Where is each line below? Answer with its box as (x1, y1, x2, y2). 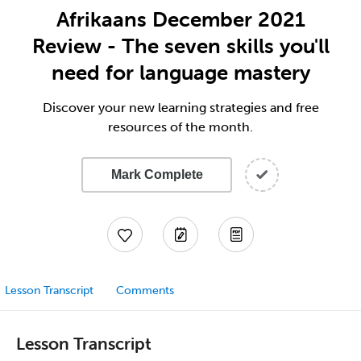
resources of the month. (108, 119, 253, 135)
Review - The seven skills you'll (31, 33, 330, 59)
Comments (116, 284, 174, 297)
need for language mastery (51, 60, 310, 85)
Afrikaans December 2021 (56, 6, 305, 32)
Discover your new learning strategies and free (42, 100, 319, 115)
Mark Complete (110, 168, 203, 181)
